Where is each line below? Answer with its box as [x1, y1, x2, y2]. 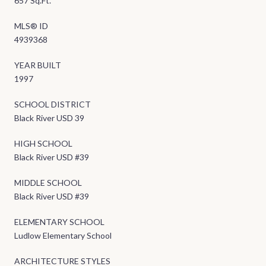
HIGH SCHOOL [14, 138, 72, 149]
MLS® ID [14, 21, 48, 31]
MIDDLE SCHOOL [14, 178, 82, 188]
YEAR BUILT [14, 60, 61, 71]
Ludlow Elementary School [14, 230, 112, 241]
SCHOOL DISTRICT [14, 99, 91, 110]
